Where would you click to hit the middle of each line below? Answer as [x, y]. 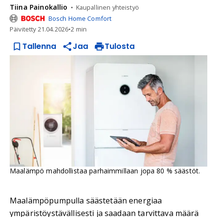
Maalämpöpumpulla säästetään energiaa [86, 200]
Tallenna [39, 46]
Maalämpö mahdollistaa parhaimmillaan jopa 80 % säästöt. [105, 170]
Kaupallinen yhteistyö [107, 7]
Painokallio [48, 7]
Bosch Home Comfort [80, 18]
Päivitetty [24, 29]
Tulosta [120, 46]
